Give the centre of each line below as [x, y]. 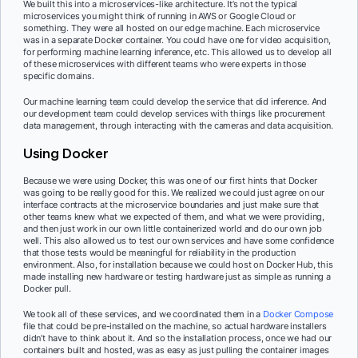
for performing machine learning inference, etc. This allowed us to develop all [177, 52]
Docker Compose [298, 314]
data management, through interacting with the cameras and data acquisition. [178, 126]
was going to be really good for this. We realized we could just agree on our [174, 192]
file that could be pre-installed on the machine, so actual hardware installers [175, 326]
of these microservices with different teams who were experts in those [165, 64]
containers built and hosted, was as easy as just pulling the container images [176, 350]
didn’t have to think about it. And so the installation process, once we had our [178, 338]
